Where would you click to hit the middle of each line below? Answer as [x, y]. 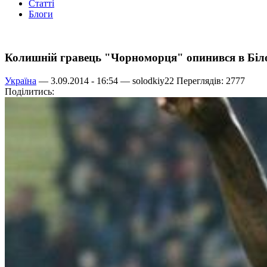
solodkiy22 [153, 80]
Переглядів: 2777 [209, 80]
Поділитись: [30, 91]
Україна [21, 80]
